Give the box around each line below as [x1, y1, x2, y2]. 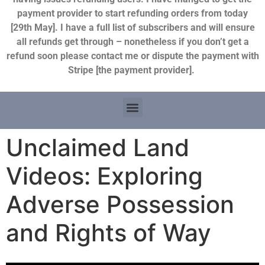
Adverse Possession [6, 190, 234, 219]
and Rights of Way [6, 218, 211, 248]
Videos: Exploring [6, 161, 203, 191]
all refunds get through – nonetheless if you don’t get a [16, 35, 249, 47]
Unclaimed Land [6, 133, 189, 163]
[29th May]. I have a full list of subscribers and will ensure [10, 21, 255, 33]
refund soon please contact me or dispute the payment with [6, 50, 259, 62]
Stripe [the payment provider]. [68, 64, 197, 76]
